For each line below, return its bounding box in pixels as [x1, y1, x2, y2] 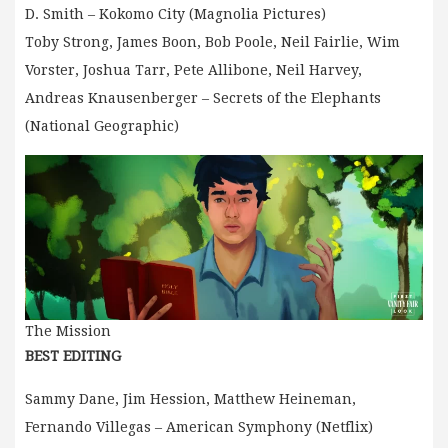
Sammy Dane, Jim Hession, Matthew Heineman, [25, 390, 356, 407]
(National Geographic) [25, 117, 179, 134]
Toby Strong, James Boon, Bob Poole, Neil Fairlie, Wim [25, 33, 400, 50]
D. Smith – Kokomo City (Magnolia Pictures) [25, 5, 326, 22]
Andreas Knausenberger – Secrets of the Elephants [25, 89, 381, 106]
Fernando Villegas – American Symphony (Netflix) [25, 418, 373, 435]
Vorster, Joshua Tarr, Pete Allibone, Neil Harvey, [25, 61, 362, 78]
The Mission [25, 322, 111, 339]
